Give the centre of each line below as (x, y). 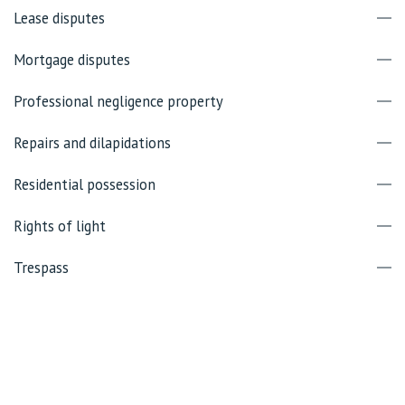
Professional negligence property (118, 101)
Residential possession (85, 184)
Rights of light (60, 226)
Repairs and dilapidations (92, 143)
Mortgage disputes (72, 60)
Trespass (41, 268)
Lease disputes (59, 18)
